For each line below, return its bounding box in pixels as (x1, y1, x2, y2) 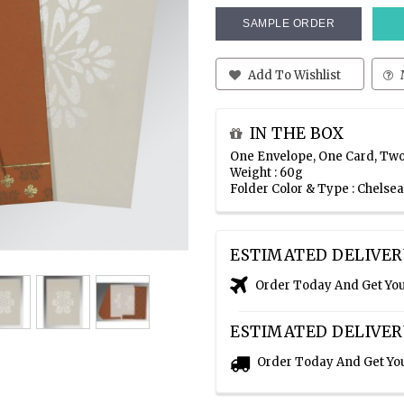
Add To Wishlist (245, 68, 342, 83)
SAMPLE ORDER (243, 17, 335, 30)
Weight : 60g (230, 165, 303, 181)
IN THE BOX (249, 124, 344, 144)
